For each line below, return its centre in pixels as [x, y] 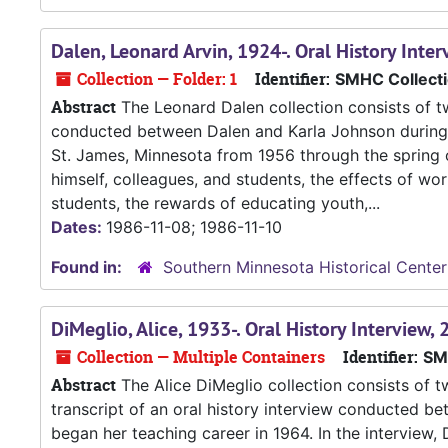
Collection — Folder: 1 [155, 79]
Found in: [88, 267]
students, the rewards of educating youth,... [215, 203]
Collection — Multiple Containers [199, 357]
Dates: [78, 227]
